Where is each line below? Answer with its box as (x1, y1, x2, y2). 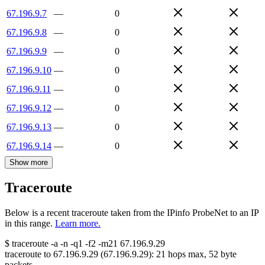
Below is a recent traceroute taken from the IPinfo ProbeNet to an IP (5, 208, 258, 218)
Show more (9, 157, 48, 167)
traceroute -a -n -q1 (12, 238, 83, 249)
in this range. (5, 218, 53, 229)
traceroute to (5, 249, 51, 260)
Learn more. (55, 218, 101, 229)
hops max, (166, 249, 209, 260)
